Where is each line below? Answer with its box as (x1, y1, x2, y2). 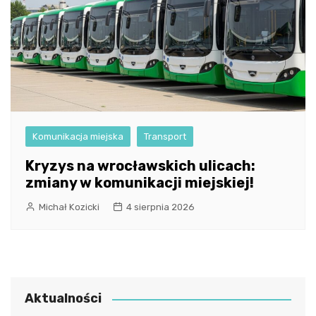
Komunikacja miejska (32, 131, 123, 142)
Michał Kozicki (39, 202, 99, 213)
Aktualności (25, 291, 102, 307)
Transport (144, 131, 186, 142)
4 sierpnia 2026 (126, 202, 195, 213)
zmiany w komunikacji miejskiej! (25, 174, 254, 192)
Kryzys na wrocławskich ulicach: (25, 157, 255, 175)
